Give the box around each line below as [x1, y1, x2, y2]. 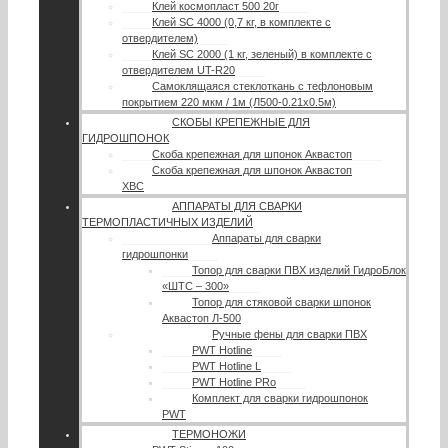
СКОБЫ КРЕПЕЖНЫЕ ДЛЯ [172, 116, 310, 129]
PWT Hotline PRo [192, 376, 276, 389]
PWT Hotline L [192, 360, 261, 373]
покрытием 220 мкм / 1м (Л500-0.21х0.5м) [122, 96, 336, 109]
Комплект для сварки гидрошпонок [192, 392, 368, 405]
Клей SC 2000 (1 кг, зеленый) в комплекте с [152, 48, 372, 61]
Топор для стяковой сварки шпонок [192, 296, 371, 309]
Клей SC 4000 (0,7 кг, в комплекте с [152, 16, 331, 29]
